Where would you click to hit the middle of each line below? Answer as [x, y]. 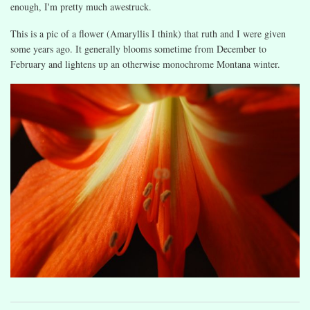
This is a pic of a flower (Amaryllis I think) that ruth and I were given [148, 34]
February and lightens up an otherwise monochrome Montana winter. [145, 64]
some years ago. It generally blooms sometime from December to [138, 49]
